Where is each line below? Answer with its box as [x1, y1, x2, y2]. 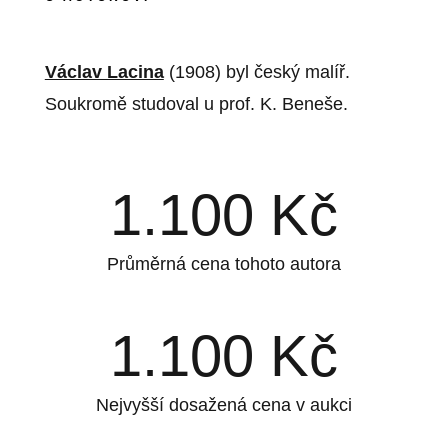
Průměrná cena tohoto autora [106, 254, 341, 275]
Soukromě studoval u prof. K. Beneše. [44, 94, 348, 115]
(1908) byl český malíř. [163, 62, 350, 83]
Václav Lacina [44, 62, 164, 83]
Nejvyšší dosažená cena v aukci [95, 395, 352, 416]
